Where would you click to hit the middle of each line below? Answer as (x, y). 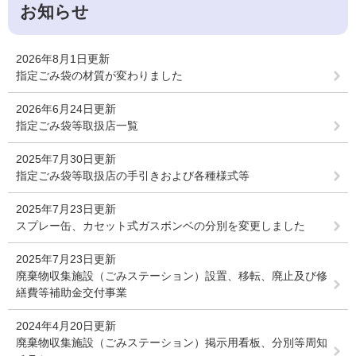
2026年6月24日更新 (66, 109)
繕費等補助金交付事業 (72, 292)
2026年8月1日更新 (63, 59)
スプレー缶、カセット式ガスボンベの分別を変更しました (161, 226)
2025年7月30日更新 (66, 159)
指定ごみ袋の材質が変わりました (99, 75)
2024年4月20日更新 (66, 326)
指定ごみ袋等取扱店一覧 (77, 126)
